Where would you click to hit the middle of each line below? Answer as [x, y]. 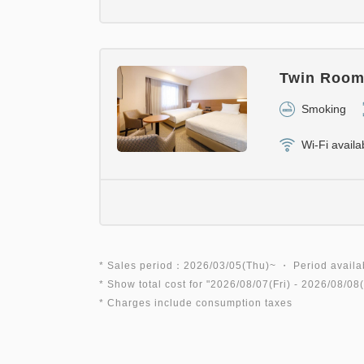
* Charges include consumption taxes [196, 303]
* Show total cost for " [155, 284]
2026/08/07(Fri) [251, 284]
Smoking [324, 109]
